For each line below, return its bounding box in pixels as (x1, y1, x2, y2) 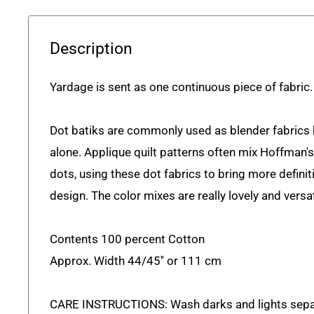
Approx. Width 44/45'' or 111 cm (50, 254, 221, 268)
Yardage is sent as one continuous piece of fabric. (50, 80, 313, 95)
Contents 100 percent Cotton (50, 232, 205, 247)
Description (50, 39, 132, 58)
